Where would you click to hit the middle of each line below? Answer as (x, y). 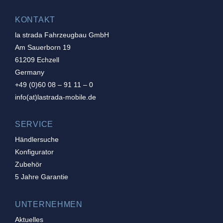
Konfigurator (34, 152)
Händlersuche (37, 140)
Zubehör (28, 165)
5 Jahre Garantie (42, 177)
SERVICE (34, 124)
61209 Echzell (37, 59)
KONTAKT (35, 19)
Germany (30, 72)
